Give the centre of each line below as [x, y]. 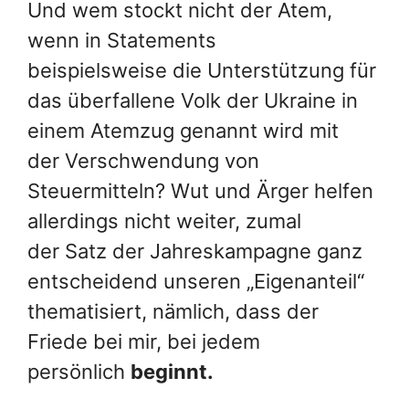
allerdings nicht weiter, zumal [164, 220]
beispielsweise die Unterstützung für [202, 70]
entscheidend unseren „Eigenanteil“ [196, 281]
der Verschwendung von [143, 160]
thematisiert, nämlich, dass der [173, 311]
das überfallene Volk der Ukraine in [193, 100]
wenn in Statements [122, 40]
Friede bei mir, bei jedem [144, 341]
